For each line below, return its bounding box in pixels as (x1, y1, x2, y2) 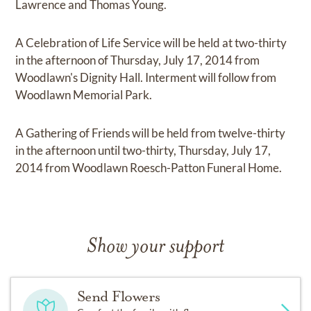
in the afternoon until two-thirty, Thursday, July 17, (15, 143, 271, 158)
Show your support (87, 237, 224, 259)
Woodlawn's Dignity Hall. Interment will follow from (15, 70, 277, 85)
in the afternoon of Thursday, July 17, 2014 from (15, 53, 260, 68)
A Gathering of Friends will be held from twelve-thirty (15, 126, 286, 141)
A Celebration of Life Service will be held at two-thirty (15, 35, 287, 51)
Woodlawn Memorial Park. (15, 87, 153, 103)
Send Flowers (76, 287, 160, 306)
